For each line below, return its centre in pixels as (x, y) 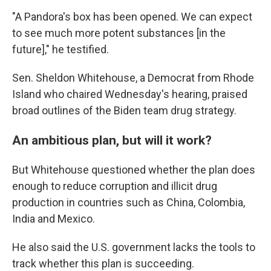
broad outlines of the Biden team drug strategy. (124, 111)
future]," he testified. (60, 50)
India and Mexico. (54, 219)
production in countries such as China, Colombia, (129, 203)
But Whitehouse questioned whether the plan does (134, 170)
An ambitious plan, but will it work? (112, 140)
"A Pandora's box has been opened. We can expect (132, 17)
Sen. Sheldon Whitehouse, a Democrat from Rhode (133, 78)
